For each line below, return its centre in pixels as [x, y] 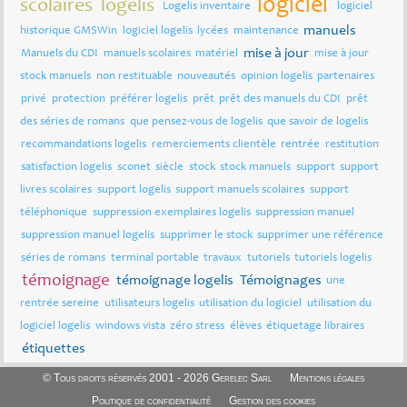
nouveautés [207, 76]
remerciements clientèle [213, 144]
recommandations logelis [84, 144]
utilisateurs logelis [149, 303]
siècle [170, 167]
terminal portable [154, 258]
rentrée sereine [60, 303]
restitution [352, 144]
